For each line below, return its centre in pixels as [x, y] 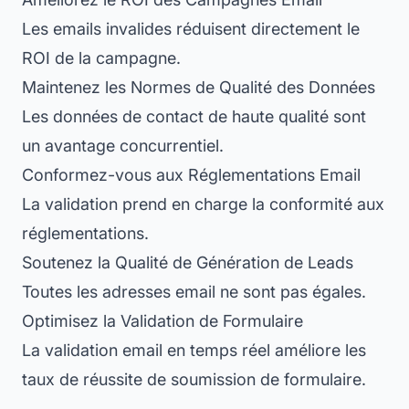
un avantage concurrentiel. [123, 145]
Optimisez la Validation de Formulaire [163, 320]
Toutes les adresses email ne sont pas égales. [194, 291]
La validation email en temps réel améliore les [194, 350]
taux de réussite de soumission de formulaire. [194, 379]
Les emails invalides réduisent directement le [191, 28]
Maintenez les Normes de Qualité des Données [199, 87]
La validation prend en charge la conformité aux [203, 204]
